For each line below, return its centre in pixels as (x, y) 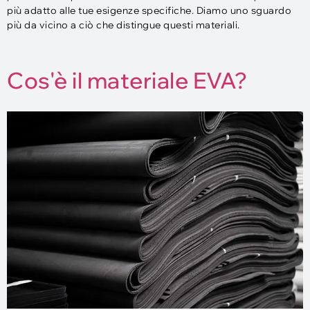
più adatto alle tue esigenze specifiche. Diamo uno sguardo (149, 10)
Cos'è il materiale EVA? (127, 80)
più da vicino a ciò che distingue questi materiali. (124, 25)
